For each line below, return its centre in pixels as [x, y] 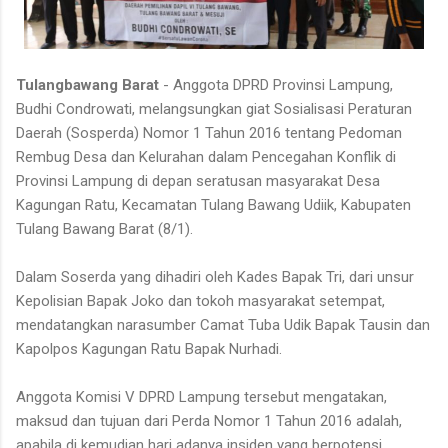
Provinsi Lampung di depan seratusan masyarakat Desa [198, 181]
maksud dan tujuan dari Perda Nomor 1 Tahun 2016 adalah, [209, 421]
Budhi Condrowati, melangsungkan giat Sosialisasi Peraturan [214, 109]
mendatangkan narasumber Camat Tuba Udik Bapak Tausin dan [223, 325]
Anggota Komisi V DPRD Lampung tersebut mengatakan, [201, 397]
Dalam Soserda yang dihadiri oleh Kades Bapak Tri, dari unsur [215, 277]
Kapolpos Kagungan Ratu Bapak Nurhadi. [149, 349]
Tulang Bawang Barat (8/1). [104, 229]
